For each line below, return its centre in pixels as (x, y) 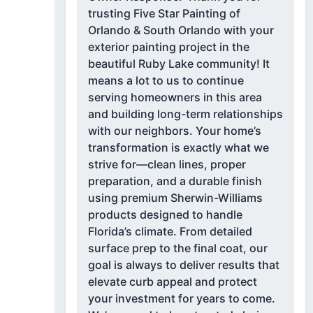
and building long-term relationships (185, 114)
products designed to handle (165, 215)
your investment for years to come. (181, 299)
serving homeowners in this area (175, 97)
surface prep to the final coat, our (177, 248)
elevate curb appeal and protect (172, 282)
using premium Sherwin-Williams (175, 198)
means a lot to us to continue (166, 81)
